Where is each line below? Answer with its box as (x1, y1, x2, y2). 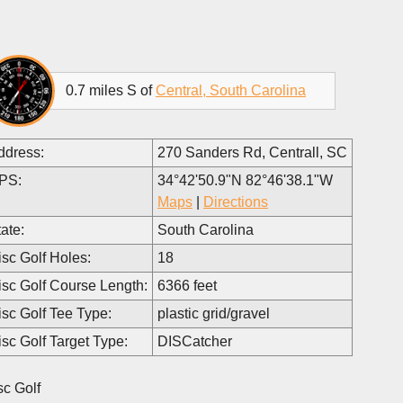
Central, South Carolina (156, 82, 306, 98)
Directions (203, 193, 268, 210)
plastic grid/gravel (157, 305, 270, 321)
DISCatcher (157, 333, 232, 349)
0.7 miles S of (66, 82, 156, 98)
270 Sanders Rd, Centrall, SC (157, 144, 347, 160)
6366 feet (157, 277, 217, 293)
